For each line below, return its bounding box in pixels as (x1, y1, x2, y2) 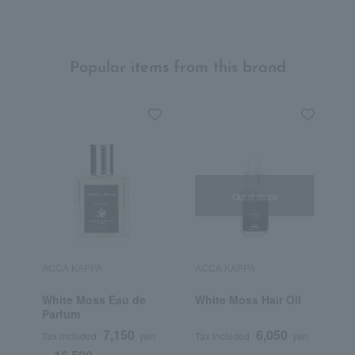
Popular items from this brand (69, 60, 286, 77)
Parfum (41, 306, 80, 323)
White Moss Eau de (41, 292, 146, 308)
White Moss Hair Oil (194, 292, 301, 308)
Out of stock (231, 189, 277, 204)
